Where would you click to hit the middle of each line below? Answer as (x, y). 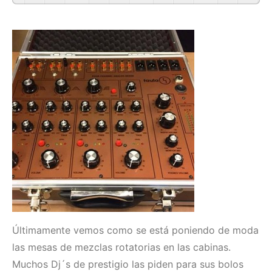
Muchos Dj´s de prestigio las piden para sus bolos (128, 264)
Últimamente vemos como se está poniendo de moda (135, 230)
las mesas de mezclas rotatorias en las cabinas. (121, 247)
